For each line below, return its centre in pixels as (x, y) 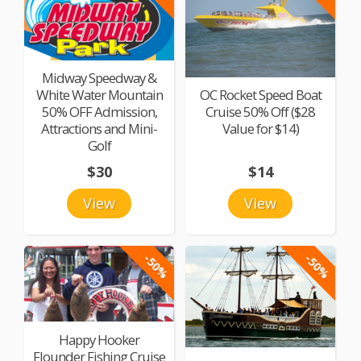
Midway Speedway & (100, 78)
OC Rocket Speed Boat (260, 95)
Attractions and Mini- (100, 129)
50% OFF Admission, (99, 112)
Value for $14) (260, 129)
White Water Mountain (99, 95)
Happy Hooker (100, 339)
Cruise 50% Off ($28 (261, 112)
